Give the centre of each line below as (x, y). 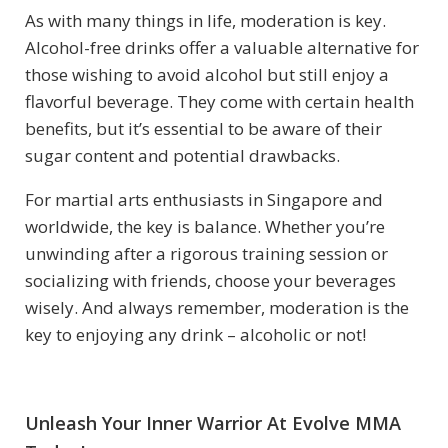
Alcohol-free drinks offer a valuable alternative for (222, 47)
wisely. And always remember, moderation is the (217, 307)
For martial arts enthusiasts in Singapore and (204, 199)
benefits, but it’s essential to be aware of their (203, 128)
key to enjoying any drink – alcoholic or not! (195, 334)
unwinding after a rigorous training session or (206, 253)
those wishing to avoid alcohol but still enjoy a (207, 74)
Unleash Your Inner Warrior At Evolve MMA (213, 422)
